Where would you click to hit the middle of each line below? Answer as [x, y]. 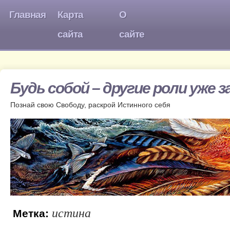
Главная [27, 15]
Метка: [32, 213]
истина [71, 212]
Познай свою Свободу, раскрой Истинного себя [90, 105]
